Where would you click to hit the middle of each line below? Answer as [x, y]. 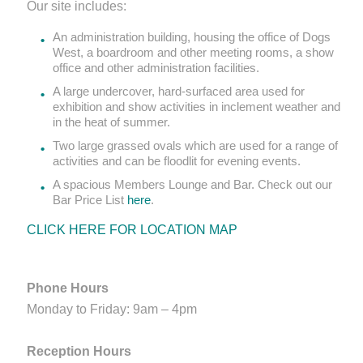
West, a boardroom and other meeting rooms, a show [193, 52]
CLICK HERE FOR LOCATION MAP [132, 229]
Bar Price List [90, 199]
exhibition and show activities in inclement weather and [196, 106]
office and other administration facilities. [156, 67]
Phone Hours [68, 288]
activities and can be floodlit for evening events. [177, 160]
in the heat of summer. [111, 122]
